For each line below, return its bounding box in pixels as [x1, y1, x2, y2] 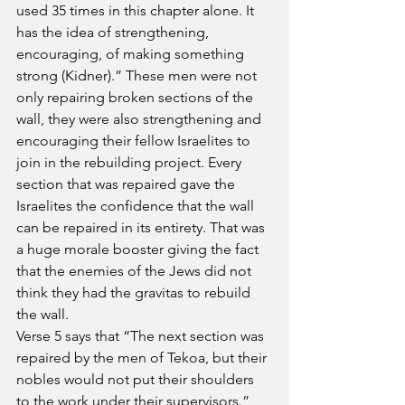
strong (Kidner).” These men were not [16, 67, 260, 84]
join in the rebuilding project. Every [16, 154, 245, 171]
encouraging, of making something [16, 45, 248, 62]
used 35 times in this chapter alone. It [16, 2, 258, 19]
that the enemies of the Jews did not [16, 262, 255, 279]
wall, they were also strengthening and [16, 110, 265, 127]
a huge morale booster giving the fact [16, 240, 262, 258]
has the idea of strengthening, [16, 24, 212, 41]
